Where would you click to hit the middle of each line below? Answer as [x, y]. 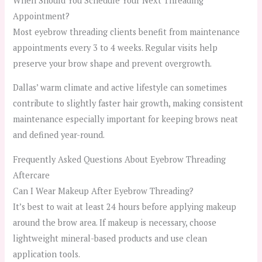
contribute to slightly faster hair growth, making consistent [128, 104]
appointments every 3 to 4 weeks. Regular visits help [116, 47]
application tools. [47, 254]
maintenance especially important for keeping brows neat [126, 119]
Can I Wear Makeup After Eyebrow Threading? [104, 191]
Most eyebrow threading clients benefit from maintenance [127, 32]
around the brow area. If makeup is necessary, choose [115, 223]
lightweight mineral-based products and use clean [110, 239]
